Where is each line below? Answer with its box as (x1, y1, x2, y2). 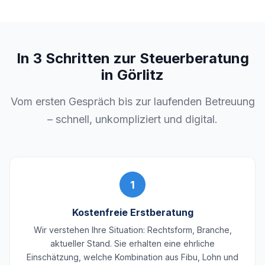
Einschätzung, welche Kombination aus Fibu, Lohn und (27, 252, 238, 263)
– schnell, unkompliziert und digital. (47, 113, 218, 126)
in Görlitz (101, 66, 164, 84)
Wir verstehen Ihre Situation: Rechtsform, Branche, (33, 225, 232, 235)
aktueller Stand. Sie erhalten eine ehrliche (50, 238, 215, 249)
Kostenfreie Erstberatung (72, 206, 193, 219)
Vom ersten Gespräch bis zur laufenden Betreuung (10, 95, 255, 108)
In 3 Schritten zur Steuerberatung (16, 50, 249, 67)
